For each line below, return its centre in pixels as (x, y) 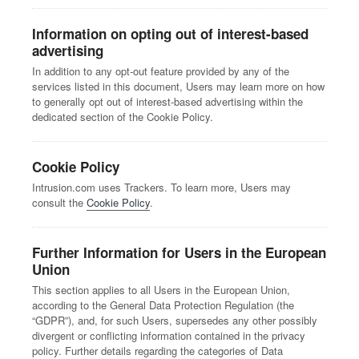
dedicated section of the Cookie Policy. (123, 117)
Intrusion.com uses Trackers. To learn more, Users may (161, 187)
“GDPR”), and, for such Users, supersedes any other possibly (175, 320)
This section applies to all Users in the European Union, (161, 290)
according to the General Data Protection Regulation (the (163, 305)
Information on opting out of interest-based (170, 34)
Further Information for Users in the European (179, 252)
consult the (59, 202)
